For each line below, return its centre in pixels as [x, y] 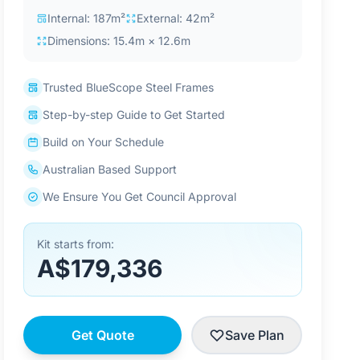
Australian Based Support [110, 169]
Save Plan [254, 335]
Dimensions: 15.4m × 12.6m [119, 41]
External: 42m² [176, 18]
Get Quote [102, 335]
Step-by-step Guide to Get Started [134, 115]
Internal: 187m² [87, 18]
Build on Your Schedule [104, 142]
